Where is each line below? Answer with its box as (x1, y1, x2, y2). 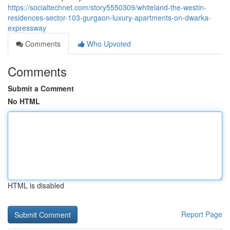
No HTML (8, 96, 40, 106)
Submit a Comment (8, 83, 74, 93)
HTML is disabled (8, 180, 64, 190)
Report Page (181, 209, 222, 219)
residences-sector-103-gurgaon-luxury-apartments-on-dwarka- (8, 12, 211, 23)
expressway (8, 23, 46, 33)
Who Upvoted (85, 39, 131, 49)
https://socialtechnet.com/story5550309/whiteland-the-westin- (8, 2, 206, 12)
